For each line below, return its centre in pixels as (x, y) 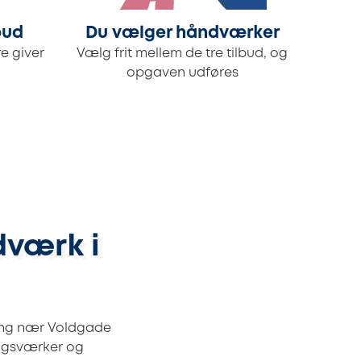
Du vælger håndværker (182, 34)
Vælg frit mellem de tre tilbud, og (182, 54)
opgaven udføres (182, 73)
